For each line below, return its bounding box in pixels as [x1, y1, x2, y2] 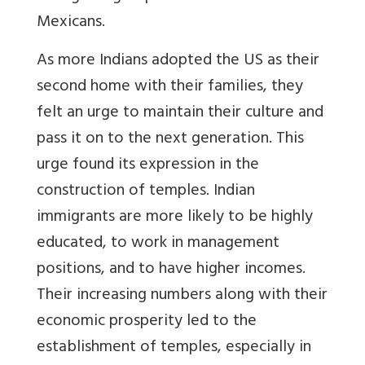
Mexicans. [37, 8, 105, 39]
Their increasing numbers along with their [37, 281, 328, 312]
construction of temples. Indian [37, 177, 255, 208]
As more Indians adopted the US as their [37, 46, 319, 77]
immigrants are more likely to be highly [37, 203, 313, 234]
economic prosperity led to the [37, 307, 257, 338]
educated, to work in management [37, 229, 279, 260]
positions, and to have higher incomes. [37, 255, 306, 286]
